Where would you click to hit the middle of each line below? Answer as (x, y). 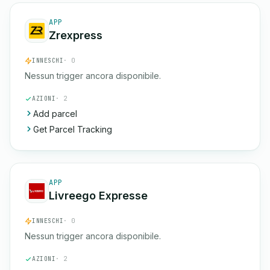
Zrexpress (76, 35)
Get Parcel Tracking (73, 129)
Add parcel (55, 114)
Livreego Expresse (98, 196)
